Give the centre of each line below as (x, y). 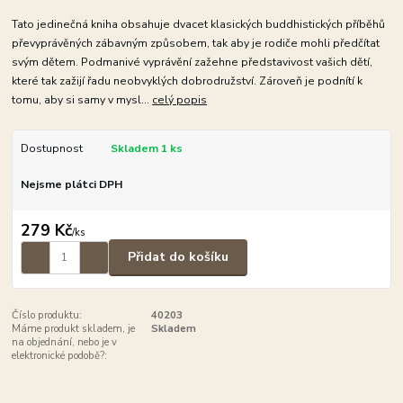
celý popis (180, 100)
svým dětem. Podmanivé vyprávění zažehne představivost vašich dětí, (193, 63)
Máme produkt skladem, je (74, 328)
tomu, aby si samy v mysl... (82, 100)
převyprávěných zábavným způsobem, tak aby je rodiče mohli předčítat (196, 44)
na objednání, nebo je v (65, 342)
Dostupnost (51, 149)
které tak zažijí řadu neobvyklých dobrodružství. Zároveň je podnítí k (188, 81)
